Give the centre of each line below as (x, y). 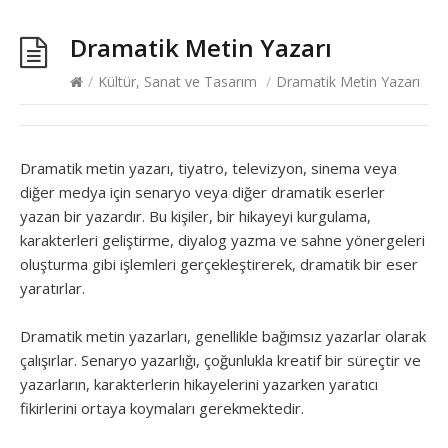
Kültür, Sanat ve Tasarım (177, 81)
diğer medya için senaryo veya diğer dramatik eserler (202, 192)
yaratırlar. (52, 288)
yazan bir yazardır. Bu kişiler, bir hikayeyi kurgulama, (195, 216)
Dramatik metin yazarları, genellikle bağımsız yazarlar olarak (223, 336)
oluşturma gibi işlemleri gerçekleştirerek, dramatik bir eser (219, 264)
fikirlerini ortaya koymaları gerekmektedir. (162, 408)
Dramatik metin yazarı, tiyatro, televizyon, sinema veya (208, 168)
